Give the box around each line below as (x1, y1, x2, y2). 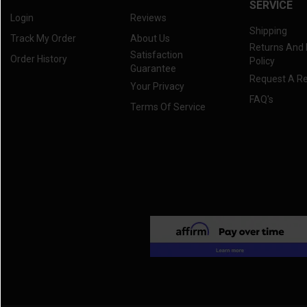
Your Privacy (130, 81, 184, 93)
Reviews (130, 12, 167, 24)
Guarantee (130, 63, 176, 75)
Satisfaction (130, 49, 183, 61)
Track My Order (10, 33, 76, 45)
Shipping (249, 25, 288, 37)
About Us (130, 33, 170, 45)
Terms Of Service (130, 101, 206, 113)
